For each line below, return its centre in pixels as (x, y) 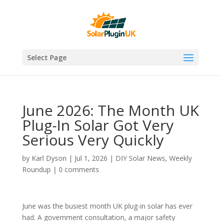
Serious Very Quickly (93, 140)
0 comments (79, 169)
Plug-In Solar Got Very (98, 125)
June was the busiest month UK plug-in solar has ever (107, 206)
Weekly (180, 158)
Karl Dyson (49, 158)
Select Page (47, 57)
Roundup (36, 169)
